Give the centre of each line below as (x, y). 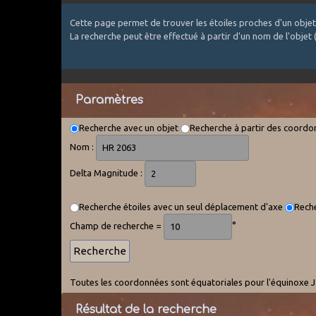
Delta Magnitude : (108, 172)
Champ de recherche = (117, 225)
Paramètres (110, 100)
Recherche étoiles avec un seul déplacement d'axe (182, 206)
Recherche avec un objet (130, 127)
